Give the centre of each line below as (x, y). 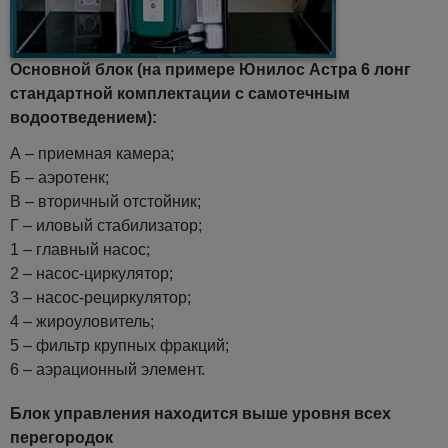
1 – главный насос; (80, 249)
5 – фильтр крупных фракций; (119, 345)
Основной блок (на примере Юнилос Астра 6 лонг (210, 69)
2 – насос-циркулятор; (91, 273)
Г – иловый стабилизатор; (106, 225)
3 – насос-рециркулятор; (100, 297)
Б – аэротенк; (59, 177)
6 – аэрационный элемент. (107, 369)
